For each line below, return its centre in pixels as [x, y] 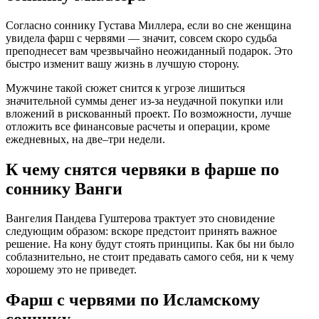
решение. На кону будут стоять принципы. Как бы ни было [150, 244]
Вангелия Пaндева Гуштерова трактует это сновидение [140, 219]
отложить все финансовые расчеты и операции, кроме [138, 126]
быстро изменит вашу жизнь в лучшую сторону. [122, 63]
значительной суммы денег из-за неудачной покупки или [145, 100]
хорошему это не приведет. [71, 270]
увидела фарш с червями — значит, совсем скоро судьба [141, 38]
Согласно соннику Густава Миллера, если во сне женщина [148, 25]
